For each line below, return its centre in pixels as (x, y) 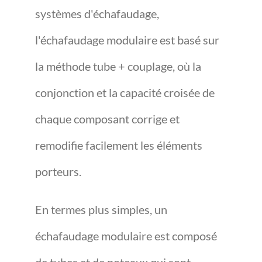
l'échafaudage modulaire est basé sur (127, 40)
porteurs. (58, 171)
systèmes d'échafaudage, (97, 13)
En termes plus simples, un (101, 209)
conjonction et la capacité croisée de (125, 92)
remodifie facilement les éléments (119, 145)
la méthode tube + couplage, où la (118, 66)
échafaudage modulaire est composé (126, 236)
